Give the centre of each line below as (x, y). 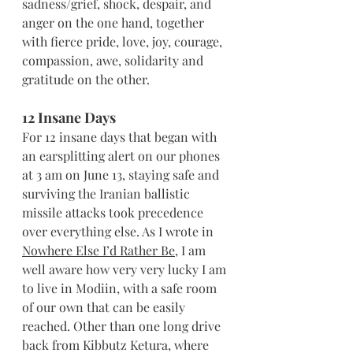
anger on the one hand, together (115, 22)
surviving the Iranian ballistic (108, 193)
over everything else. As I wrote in (119, 231)
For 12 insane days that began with (121, 136)
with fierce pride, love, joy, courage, (124, 41)
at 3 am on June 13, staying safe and (122, 174)
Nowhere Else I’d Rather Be (98, 250)
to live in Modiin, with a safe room (121, 288)
